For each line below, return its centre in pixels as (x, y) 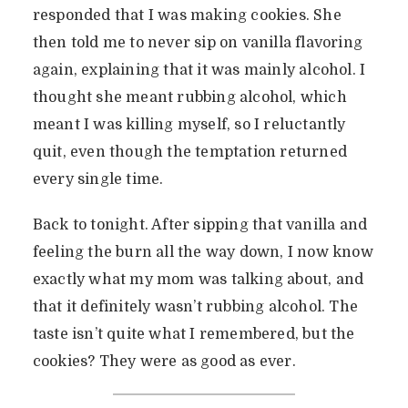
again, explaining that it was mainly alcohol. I (199, 71)
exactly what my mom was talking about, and (198, 280)
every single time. (98, 180)
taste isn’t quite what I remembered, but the (194, 335)
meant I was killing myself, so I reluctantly (189, 125)
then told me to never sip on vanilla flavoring (198, 43)
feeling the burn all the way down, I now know (203, 253)
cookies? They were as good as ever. (164, 362)
